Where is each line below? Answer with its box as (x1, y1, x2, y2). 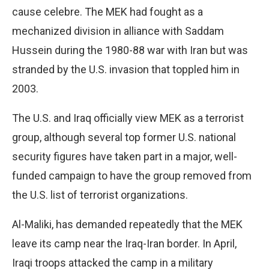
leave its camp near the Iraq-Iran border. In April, (12, 237, 237, 250)
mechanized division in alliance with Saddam (12, 24, 224, 37)
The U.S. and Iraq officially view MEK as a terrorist (12, 111, 244, 124)
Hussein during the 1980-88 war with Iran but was (12, 43, 248, 56)
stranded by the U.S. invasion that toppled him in (12, 62, 240, 76)
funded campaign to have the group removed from (12, 169, 252, 182)
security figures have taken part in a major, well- (12, 150, 237, 163)
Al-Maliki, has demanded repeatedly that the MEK (12, 217, 243, 231)
